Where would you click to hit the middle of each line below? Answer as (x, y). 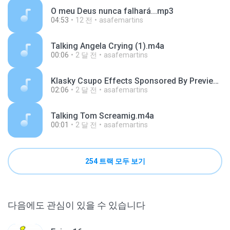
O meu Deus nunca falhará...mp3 (112, 11)
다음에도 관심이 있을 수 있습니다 (76, 205)
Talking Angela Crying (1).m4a (108, 46)
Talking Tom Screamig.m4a (102, 116)
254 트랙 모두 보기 (115, 161)
